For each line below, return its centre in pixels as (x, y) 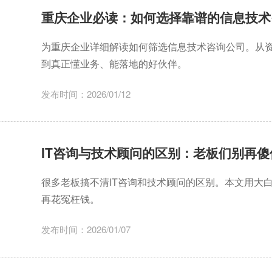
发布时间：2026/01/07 (86, 229)
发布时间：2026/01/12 (86, 94)
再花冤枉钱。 (70, 199)
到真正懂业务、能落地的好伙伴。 (114, 64)
